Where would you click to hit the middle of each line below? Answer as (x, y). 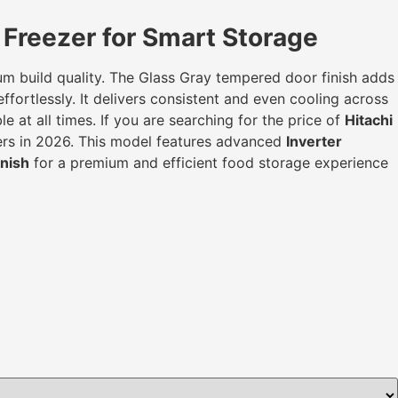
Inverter (314, 141)
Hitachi (369, 119)
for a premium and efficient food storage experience (209, 162)
